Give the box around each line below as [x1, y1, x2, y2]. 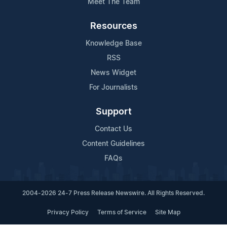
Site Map [155, 209, 180, 215]
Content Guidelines [82, 140, 145, 147]
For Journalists [89, 84, 138, 91]
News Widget [91, 69, 136, 77]
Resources [90, 21, 137, 31]
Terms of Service [97, 209, 146, 215]
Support [95, 107, 132, 117]
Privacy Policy [47, 209, 89, 215]
